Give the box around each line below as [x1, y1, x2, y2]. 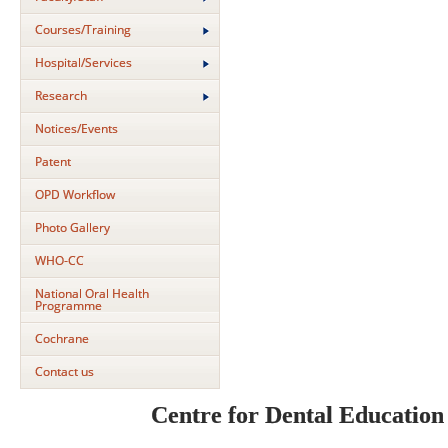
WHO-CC [35, 252, 84, 269]
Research [35, 87, 87, 104]
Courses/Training [35, 21, 131, 38]
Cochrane [35, 330, 89, 347]
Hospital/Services [35, 54, 132, 71]
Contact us [35, 363, 94, 380]
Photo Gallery [35, 219, 110, 236]
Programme [35, 297, 102, 314]
